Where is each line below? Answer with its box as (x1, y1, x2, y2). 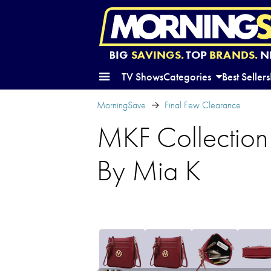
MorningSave (97, 99, 146, 111)
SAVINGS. (131, 48, 184, 63)
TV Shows (122, 70, 163, 83)
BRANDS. (209, 48, 258, 63)
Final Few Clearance (165, 99, 241, 111)
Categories (163, 70, 214, 83)
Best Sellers (222, 70, 270, 83)
